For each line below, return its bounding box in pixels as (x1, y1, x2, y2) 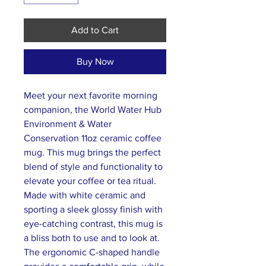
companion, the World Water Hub (24, 104, 161, 115)
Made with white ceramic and (24, 190, 145, 200)
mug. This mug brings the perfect (24, 147, 161, 157)
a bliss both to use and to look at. (24, 233, 160, 243)
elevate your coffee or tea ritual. (24, 176, 156, 186)
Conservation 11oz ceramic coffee (24, 133, 161, 143)
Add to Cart (71, 25, 119, 35)
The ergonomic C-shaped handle (24, 247, 160, 257)
